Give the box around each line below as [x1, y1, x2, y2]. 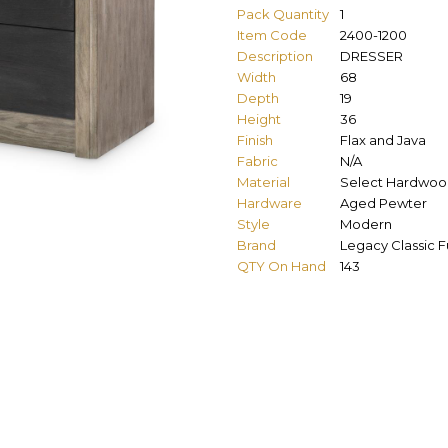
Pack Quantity [237, 5, 329, 22]
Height [237, 110, 281, 127]
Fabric [237, 152, 278, 169]
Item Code [237, 26, 307, 43]
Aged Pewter [340, 194, 427, 211]
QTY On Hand [237, 257, 326, 274]
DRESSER [340, 47, 403, 64]
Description [237, 47, 313, 64]
